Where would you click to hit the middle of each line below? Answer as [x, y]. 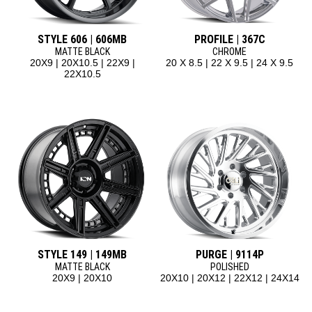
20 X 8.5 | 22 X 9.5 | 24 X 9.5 [230, 63]
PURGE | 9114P [229, 255]
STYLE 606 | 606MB [83, 40]
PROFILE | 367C [229, 40]
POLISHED [229, 267]
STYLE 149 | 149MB [83, 255]
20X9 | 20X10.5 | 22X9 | [82, 63]
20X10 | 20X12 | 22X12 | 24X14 [229, 278]
